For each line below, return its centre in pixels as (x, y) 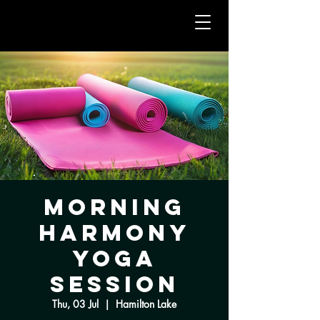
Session (114, 284)
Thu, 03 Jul (75, 304)
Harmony (114, 233)
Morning (114, 207)
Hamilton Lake (146, 304)
